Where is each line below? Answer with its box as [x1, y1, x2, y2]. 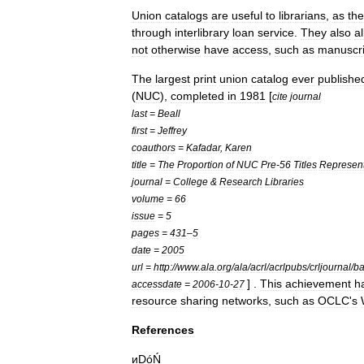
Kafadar [186, 142, 220, 153]
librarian [279, 9, 320, 22]
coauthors [132, 142, 175, 153]
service [258, 26, 294, 39]
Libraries [265, 176, 304, 187]
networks [222, 294, 268, 307]
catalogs [165, 9, 208, 22]
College [173, 176, 208, 187]
